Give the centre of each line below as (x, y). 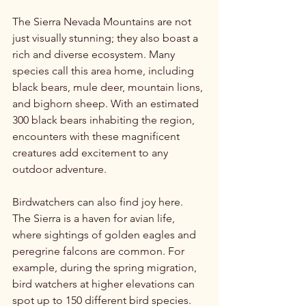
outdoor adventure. (59, 169)
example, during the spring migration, (106, 267)
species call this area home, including (105, 70)
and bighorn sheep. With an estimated (107, 103)
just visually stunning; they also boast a (107, 38)
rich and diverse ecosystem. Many (95, 54)
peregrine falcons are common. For (100, 251)
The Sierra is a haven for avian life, (95, 218)
